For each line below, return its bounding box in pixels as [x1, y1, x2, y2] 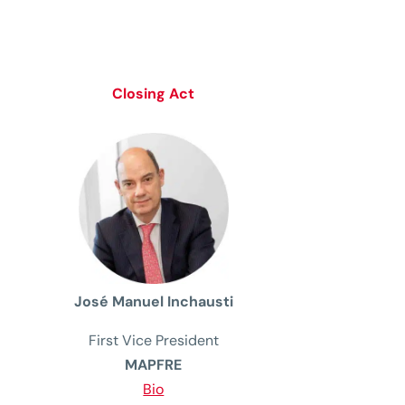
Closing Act [112, 83, 195, 103]
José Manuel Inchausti [73, 292, 233, 312]
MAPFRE [125, 355, 183, 375]
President [155, 331, 219, 351]
